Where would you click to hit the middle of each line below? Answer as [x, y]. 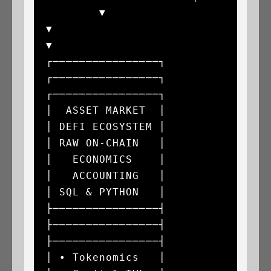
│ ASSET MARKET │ [106, 110]
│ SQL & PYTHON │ [106, 192]
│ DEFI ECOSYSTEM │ [106, 126]
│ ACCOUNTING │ [106, 175]
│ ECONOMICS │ [106, 159]
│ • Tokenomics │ [106, 257]
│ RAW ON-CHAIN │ [106, 143]
